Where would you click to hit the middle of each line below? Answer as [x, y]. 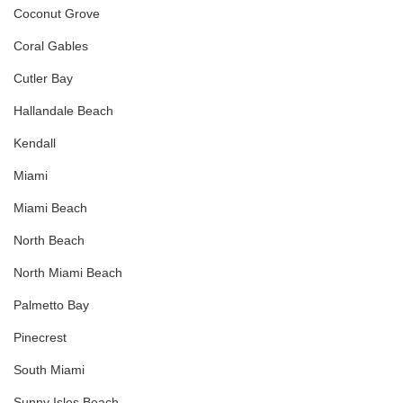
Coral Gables [51, 46]
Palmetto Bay [51, 305]
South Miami [49, 370]
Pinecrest [40, 338]
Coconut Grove [57, 14]
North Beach [49, 241]
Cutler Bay [43, 79]
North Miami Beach [68, 273]
